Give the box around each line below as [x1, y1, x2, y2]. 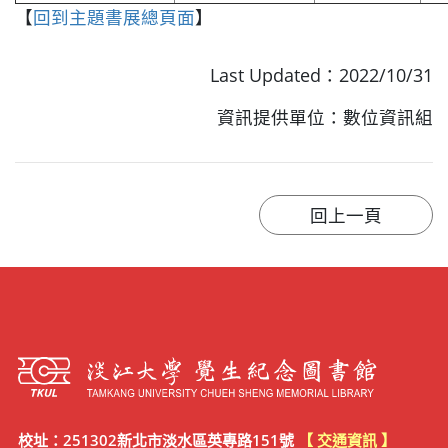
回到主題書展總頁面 [33, 5, 195, 30]
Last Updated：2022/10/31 [210, 63, 433, 88]
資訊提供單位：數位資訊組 [217, 105, 433, 130]
